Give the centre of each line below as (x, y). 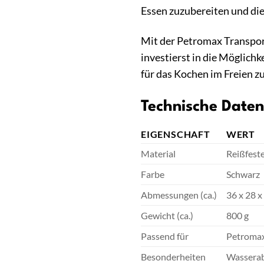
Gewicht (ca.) (167, 216)
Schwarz (243, 174)
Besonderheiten (173, 257)
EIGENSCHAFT (176, 134)
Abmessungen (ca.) (179, 195)
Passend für (165, 236)
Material (158, 154)
